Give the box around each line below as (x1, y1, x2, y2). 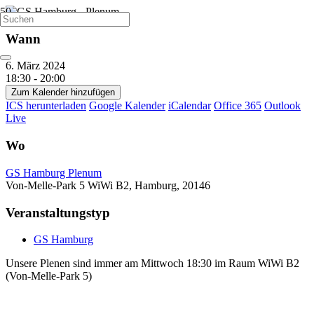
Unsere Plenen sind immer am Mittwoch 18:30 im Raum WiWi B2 (6, 257, 299, 270)
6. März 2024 (6, 60, 76, 72)
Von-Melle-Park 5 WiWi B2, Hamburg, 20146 (6, 179, 210, 191)
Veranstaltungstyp (6, 205, 110, 220)
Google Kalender (89, 100, 165, 112)
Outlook (264, 100, 301, 112)
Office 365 (214, 100, 261, 112)
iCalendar (168, 100, 211, 112)
